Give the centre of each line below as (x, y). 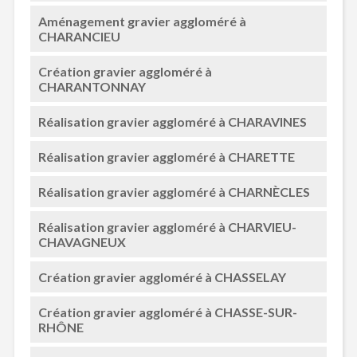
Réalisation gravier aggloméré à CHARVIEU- (167, 227)
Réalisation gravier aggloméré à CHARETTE (166, 157)
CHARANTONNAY (92, 86)
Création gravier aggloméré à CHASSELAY (162, 277)
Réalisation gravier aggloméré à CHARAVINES (172, 122)
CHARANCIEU (79, 36)
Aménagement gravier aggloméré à (142, 21)
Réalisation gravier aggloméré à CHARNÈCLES (174, 192)
